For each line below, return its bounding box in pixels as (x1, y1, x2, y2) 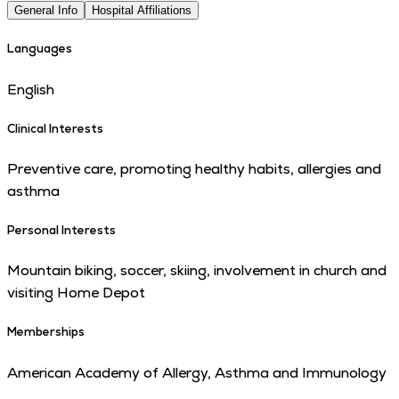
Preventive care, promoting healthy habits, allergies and (7, 159, 381, 178)
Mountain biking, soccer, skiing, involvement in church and (7, 261, 387, 281)
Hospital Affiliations (92, 4, 191, 18)
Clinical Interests (7, 120, 103, 136)
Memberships (7, 324, 85, 340)
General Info (14, 4, 77, 18)
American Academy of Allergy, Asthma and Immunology (7, 362, 387, 382)
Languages (7, 41, 72, 57)
